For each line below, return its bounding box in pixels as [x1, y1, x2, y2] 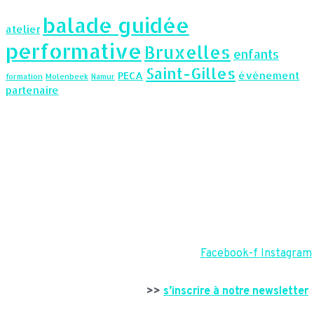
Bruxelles [144, 41, 231, 64]
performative [6, 38, 142, 64]
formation [6, 71, 43, 82]
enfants [233, 46, 279, 62]
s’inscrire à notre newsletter [163, 284, 308, 299]
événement [238, 69, 299, 83]
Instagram [260, 247, 312, 261]
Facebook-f [200, 247, 258, 261]
